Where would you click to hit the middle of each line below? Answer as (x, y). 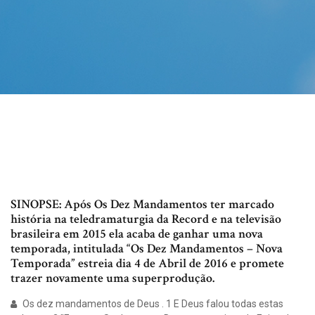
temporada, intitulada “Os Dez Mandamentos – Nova (147, 249)
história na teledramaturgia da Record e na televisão (146, 219)
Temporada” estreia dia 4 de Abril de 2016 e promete (147, 264)
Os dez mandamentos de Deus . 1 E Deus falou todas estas (152, 304)
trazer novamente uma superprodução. (112, 278)
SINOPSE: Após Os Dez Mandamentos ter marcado (142, 205)
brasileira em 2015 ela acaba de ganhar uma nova (137, 234)
